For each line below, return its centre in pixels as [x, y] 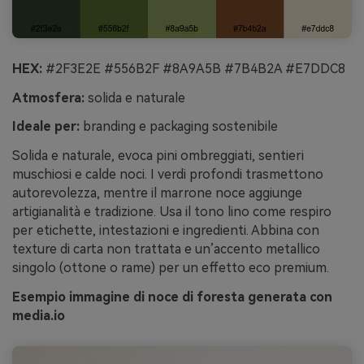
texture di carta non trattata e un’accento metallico [166, 249]
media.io [39, 316]
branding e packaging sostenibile [179, 127]
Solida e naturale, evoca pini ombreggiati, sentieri [158, 156]
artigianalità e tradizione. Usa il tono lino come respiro [172, 212]
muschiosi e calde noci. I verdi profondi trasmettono [168, 175]
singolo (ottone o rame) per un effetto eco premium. [171, 268]
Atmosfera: [48, 97]
